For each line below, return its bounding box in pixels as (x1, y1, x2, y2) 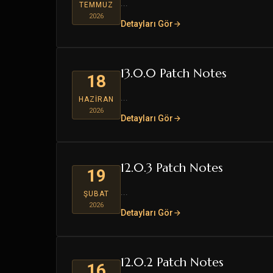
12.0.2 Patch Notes (121, 255, 224, 270)
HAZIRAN (79, 95, 114, 104)
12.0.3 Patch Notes (121, 160, 223, 175)
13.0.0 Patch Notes (121, 66, 227, 81)
